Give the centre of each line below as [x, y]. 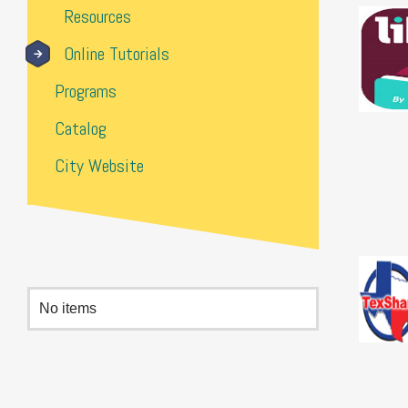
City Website [99, 166]
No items [68, 308]
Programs [86, 91]
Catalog [81, 128]
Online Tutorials [117, 54]
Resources [97, 16]
